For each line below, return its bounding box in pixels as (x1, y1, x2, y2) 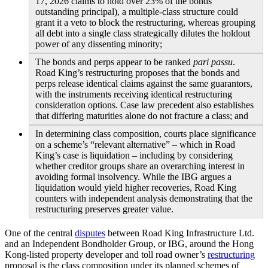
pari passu (193, 57, 233, 68)
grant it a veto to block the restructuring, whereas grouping (35, 17, 255, 28)
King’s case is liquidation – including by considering (35, 150, 233, 161)
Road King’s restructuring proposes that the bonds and (35, 68, 240, 78)
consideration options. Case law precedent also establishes (35, 100, 254, 111)
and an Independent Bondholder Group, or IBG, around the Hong (5, 239, 254, 249)
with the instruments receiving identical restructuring (35, 89, 232, 100)
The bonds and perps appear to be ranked (35, 57, 193, 68)
